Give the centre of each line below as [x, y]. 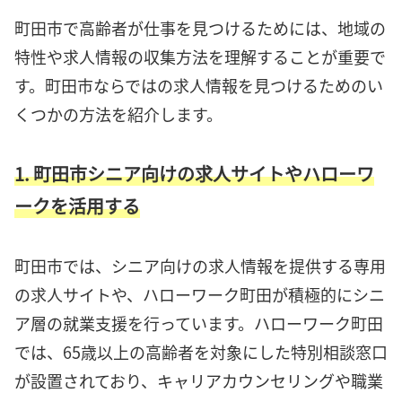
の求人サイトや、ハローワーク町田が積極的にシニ [200, 295]
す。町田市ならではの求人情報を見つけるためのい [199, 86]
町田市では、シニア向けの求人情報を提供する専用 [200, 266]
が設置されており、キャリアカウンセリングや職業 [199, 381]
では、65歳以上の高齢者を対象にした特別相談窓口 [201, 352]
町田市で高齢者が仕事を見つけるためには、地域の [200, 28]
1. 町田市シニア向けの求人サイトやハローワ [194, 173]
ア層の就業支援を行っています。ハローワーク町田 [199, 323]
